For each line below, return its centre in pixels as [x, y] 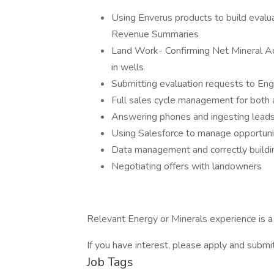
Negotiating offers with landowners [187, 166]
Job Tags [110, 262]
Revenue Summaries [155, 34]
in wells [129, 67]
